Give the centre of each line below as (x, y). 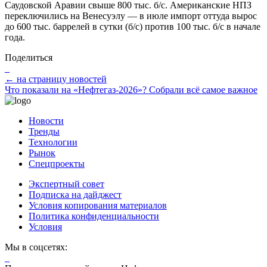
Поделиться (29, 57)
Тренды (44, 131)
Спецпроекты (57, 163)
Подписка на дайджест (75, 194)
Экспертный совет (66, 184)
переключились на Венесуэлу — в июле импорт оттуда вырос (131, 15)
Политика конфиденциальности (94, 216)
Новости (46, 120)
